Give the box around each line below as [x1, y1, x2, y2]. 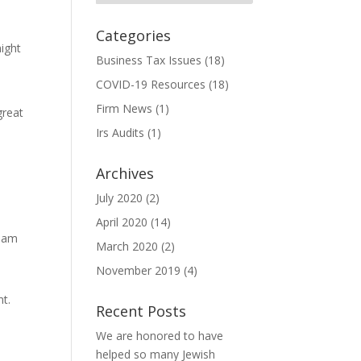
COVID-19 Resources [96, 76, 206, 92]
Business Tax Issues [96, 52, 202, 68]
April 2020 [96, 214, 148, 230]
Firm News [96, 100, 153, 116]
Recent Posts [96, 301, 187, 321]
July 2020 [96, 189, 143, 205]
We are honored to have [96, 327, 224, 343]
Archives [96, 163, 155, 183]
